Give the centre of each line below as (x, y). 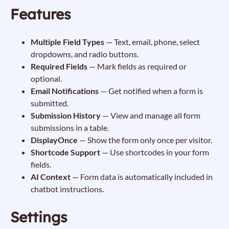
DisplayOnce (54, 140)
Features (40, 14)
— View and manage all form (151, 115)
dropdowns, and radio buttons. (85, 54)
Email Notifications (65, 91)
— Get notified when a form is (151, 91)
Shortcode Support (65, 152)
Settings (39, 217)
